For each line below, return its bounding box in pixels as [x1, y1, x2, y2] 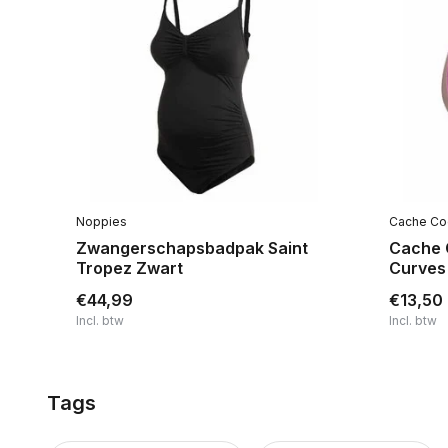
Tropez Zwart [76, 258, 184, 279]
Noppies [76, 214, 128, 230]
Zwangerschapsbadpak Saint [76, 238, 309, 259]
